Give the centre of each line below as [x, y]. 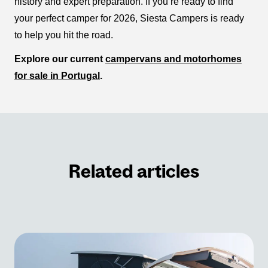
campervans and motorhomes [173, 59]
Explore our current [60, 59]
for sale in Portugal [57, 76]
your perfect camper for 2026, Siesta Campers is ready [129, 19]
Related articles [134, 172]
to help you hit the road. [64, 35]
